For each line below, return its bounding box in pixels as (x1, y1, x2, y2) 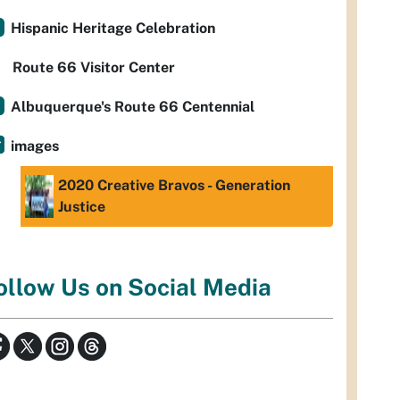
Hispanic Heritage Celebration (11, 20, 215, 37)
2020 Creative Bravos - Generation (58, 177, 290, 194)
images (11, 137, 59, 154)
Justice (58, 198, 105, 215)
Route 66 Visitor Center (12, 59, 175, 76)
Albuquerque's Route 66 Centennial (11, 98, 254, 115)
